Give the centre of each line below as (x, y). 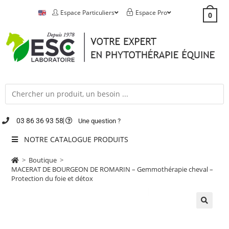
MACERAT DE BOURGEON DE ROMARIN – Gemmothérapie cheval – (112, 169)
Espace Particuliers (87, 13)
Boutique (43, 160)
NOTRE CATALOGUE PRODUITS (76, 139)
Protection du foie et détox (52, 178)
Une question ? (99, 121)
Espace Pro (151, 13)
